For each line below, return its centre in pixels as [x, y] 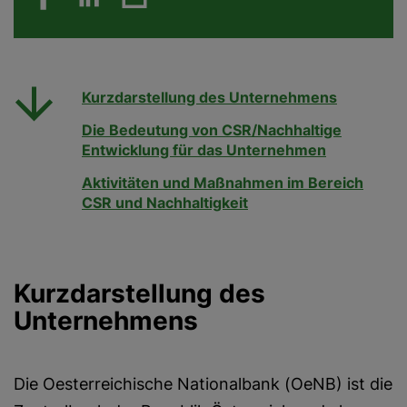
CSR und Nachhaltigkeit [165, 203]
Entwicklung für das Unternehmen [204, 150]
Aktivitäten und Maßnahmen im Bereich [223, 183]
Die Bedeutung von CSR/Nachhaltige [212, 130]
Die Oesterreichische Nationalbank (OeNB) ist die [203, 384]
